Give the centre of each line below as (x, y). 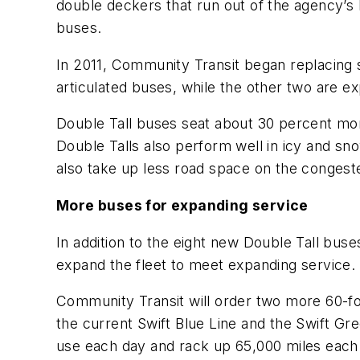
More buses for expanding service (182, 205)
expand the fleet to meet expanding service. (206, 264)
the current (97, 324)
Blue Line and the (233, 324)
